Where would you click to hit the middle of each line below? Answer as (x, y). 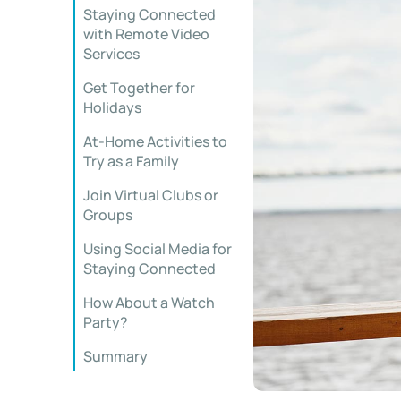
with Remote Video (146, 34)
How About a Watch (149, 303)
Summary (115, 356)
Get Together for (139, 88)
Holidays (112, 107)
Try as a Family (131, 161)
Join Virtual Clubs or (151, 195)
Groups (108, 215)
